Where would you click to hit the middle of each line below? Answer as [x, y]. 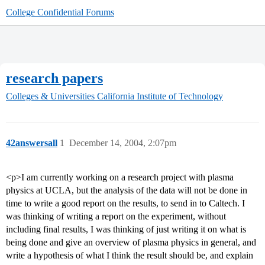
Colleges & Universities [50, 96]
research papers [54, 78]
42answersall [32, 143]
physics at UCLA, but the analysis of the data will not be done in [127, 190]
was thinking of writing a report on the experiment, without [116, 216]
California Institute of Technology [160, 96]
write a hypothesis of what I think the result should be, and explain [130, 256]
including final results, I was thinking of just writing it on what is [126, 230]
